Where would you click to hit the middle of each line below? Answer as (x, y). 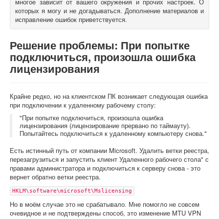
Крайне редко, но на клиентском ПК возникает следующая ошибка (109, 96)
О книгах (31, 15)
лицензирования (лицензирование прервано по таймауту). (105, 125)
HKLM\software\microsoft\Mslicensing (72, 191)
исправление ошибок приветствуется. (71, 19)
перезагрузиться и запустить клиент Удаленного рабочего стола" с (109, 159)
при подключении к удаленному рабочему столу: (83, 105)
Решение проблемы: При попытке (100, 45)
